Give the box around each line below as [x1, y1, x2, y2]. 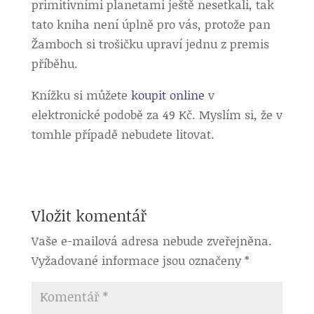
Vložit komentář [31, 205, 147, 226]
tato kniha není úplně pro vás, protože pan [31, 15, 271, 32]
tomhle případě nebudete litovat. [31, 125, 214, 142]
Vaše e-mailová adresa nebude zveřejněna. [31, 232, 272, 249]
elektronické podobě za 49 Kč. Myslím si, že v [31, 106, 282, 123]
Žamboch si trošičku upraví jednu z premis [31, 35, 269, 52]
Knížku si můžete [31, 86, 131, 103]
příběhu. [31, 55, 78, 71]
